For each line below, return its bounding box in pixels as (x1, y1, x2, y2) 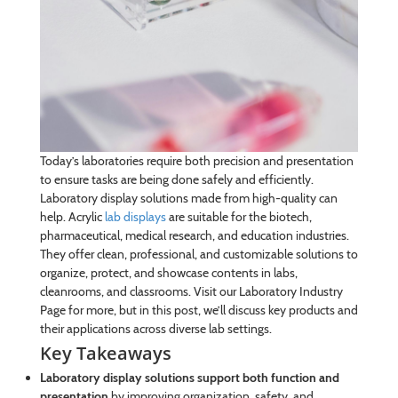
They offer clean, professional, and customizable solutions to (39, 246, 358, 263)
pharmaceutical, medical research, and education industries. (39, 227, 349, 244)
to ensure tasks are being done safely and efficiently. (39, 171, 314, 188)
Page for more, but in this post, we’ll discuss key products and (39, 302, 358, 319)
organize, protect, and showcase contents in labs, (39, 265, 298, 282)
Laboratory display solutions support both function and (39, 370, 339, 386)
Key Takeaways (39, 341, 171, 366)
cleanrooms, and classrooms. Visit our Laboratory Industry (39, 283, 343, 300)
